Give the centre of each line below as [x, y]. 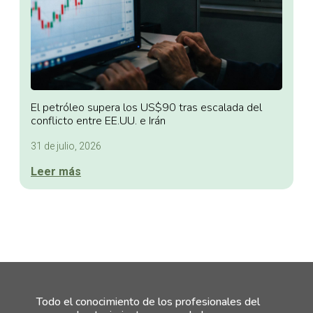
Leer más [56, 172]
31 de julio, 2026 [66, 146]
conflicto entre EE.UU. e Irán [98, 121]
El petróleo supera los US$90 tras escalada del [146, 108]
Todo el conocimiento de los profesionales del [148, 302]
